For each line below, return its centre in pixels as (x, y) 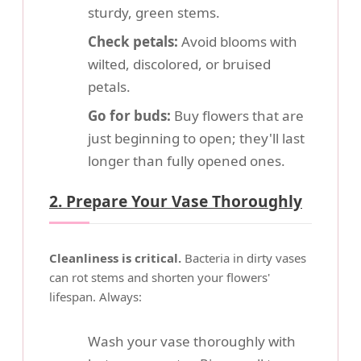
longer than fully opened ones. (187, 161)
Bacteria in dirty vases (244, 258)
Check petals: (133, 41)
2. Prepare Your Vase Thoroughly (176, 201)
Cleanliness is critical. (115, 258)
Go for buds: (129, 116)
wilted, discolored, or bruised (179, 64)
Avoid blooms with (238, 41)
